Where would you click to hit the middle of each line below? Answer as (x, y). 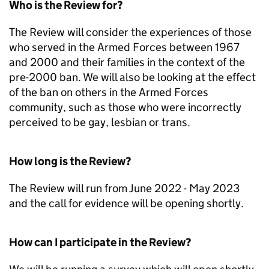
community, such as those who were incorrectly (125, 107)
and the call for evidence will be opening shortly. (126, 203)
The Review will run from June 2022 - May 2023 (124, 188)
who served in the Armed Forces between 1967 (124, 47)
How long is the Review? (70, 161)
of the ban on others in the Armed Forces (109, 92)
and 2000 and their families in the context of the (127, 62)
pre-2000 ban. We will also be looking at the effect (132, 77)
